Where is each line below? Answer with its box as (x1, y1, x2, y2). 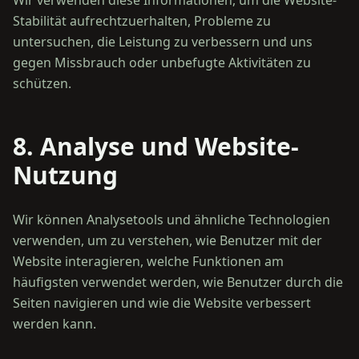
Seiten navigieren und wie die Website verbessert (13, 294, 311, 312)
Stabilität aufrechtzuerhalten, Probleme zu (13, 12, 271, 30)
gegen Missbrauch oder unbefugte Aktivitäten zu (13, 54, 311, 71)
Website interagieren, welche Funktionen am (13, 252, 284, 270)
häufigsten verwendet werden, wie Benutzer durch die (13, 273, 343, 291)
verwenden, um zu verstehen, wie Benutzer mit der (13, 232, 322, 249)
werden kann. (13, 315, 96, 333)
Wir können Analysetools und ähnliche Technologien (13, 211, 330, 228)
